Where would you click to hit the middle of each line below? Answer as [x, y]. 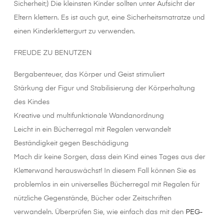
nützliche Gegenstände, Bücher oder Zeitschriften [93, 199]
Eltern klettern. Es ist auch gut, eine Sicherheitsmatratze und [109, 18]
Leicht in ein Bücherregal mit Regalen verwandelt [92, 130]
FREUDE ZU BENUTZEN [53, 53]
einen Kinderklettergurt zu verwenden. [74, 32]
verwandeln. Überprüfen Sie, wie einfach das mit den [100, 212]
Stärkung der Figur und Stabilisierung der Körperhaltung [104, 89]
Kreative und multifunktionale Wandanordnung [89, 116]
